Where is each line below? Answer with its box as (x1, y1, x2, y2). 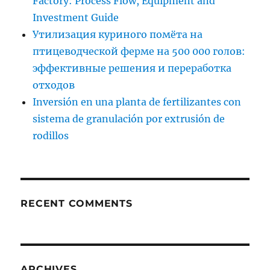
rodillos (33, 129, 69, 142)
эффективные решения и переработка (33, 61, 232, 74)
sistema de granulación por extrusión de (33, 112, 225, 125)
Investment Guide (33, 11, 119, 24)
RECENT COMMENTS (20, 197, 133, 209)
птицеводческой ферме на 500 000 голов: (33, 45, 246, 57)
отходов (33, 78, 75, 91)
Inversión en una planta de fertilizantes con (33, 95, 242, 108)
